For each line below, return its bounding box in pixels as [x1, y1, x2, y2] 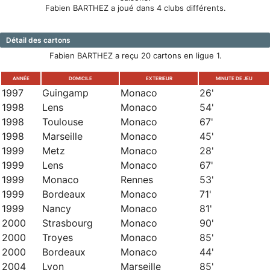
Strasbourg [42, 217, 93, 229]
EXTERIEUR [145, 75, 172, 81]
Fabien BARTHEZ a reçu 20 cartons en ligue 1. [49, 51, 222, 60]
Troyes [42, 231, 73, 243]
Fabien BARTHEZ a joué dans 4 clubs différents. [45, 3, 226, 13]
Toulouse [42, 116, 83, 128]
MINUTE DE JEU [215, 75, 253, 81]
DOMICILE [68, 75, 92, 81]
